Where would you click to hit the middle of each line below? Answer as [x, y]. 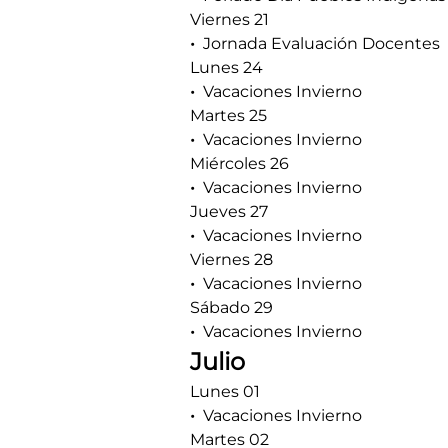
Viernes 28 [231, 259]
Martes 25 [228, 115]
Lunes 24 [226, 67]
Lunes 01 [225, 391]
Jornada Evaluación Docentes [321, 43]
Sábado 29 [231, 307]
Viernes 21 [229, 19]
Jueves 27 [229, 211]
